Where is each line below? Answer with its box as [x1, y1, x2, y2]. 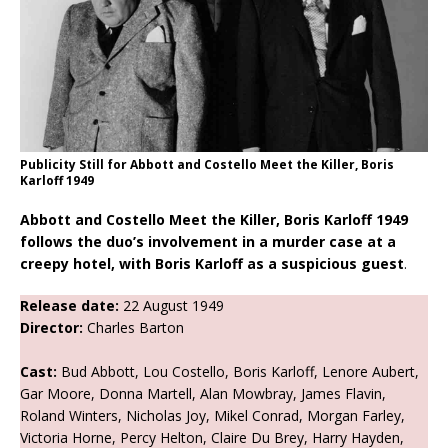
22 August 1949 [119, 295, 224, 315]
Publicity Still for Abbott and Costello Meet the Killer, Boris [20, 155, 394, 173]
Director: [20, 317, 83, 337]
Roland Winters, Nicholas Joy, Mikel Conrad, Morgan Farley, [20, 405, 405, 425]
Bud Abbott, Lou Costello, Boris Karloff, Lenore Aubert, [57, 361, 419, 381]
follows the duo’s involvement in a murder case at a [20, 231, 396, 251]
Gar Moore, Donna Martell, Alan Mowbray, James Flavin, [20, 383, 386, 403]
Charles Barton [83, 317, 184, 337]
